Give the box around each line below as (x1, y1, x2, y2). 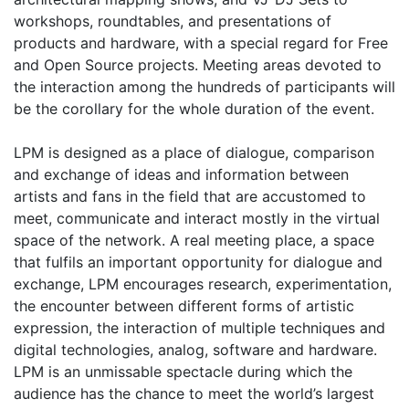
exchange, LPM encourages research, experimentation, (14, 275, 392, 294)
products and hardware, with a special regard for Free (14, 34, 388, 53)
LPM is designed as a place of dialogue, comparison (14, 143, 374, 163)
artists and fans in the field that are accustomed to (14, 187, 366, 206)
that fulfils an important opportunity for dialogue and (14, 253, 383, 272)
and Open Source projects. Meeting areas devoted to (14, 56, 382, 75)
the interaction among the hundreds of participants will (14, 78, 395, 97)
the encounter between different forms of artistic (14, 297, 354, 316)
